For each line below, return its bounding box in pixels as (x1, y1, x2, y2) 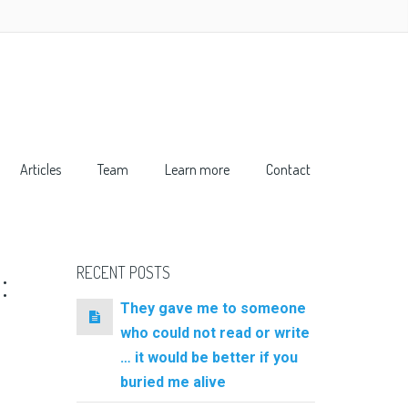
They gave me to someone (119, 299, 306, 317)
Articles (20, 160, 61, 178)
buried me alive (119, 372, 226, 391)
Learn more (165, 160, 229, 178)
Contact (266, 160, 311, 178)
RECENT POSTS (76, 262, 170, 282)
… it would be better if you (119, 348, 298, 366)
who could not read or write (119, 323, 310, 342)
